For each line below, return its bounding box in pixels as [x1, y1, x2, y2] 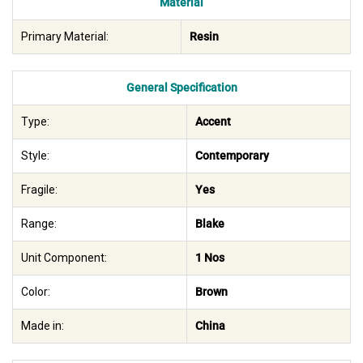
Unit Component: [21, 251, 107, 265]
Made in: [21, 319, 64, 333]
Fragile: [21, 183, 58, 197]
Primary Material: [21, 30, 109, 44]
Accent [195, 115, 231, 129]
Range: [21, 217, 57, 231]
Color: [21, 285, 50, 299]
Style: [21, 149, 49, 163]
